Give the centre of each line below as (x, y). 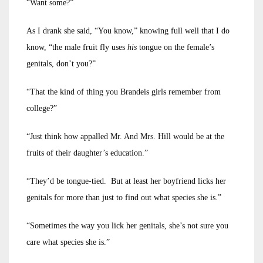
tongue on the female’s (177, 47)
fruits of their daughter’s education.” (87, 153)
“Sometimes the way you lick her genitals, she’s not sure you (127, 226)
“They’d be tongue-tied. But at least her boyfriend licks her (126, 181)
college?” (42, 108)
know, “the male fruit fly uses (77, 47)
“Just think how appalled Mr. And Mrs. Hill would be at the (125, 136)
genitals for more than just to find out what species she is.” (124, 198)
